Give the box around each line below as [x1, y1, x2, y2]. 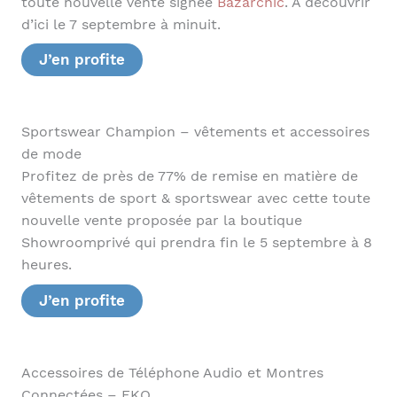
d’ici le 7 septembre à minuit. [20, 16, 221, 33]
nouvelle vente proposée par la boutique [20, 213, 302, 230]
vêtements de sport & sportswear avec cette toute [20, 191, 370, 207]
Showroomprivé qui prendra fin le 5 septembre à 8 [20, 235, 372, 252]
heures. [20, 257, 72, 274]
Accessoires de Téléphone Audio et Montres [20, 364, 323, 381]
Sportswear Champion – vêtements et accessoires [20, 124, 370, 141]
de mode [20, 146, 82, 163]
